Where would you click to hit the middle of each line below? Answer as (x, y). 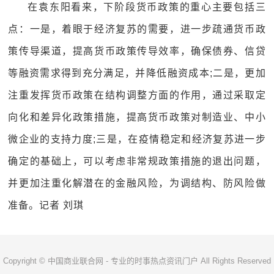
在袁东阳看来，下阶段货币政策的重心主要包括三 (147, 7)
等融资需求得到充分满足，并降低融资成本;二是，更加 (137, 73)
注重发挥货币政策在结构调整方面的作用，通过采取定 (137, 95)
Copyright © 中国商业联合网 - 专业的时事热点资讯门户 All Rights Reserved (137, 261)
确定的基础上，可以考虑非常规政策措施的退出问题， (137, 161)
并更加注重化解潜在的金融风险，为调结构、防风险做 (137, 183)
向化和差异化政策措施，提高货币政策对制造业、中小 (137, 117)
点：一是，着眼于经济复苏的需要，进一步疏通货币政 (137, 29)
